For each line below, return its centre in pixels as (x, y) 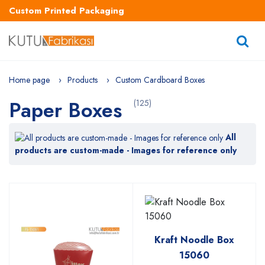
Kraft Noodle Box (194, 240)
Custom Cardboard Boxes (160, 80)
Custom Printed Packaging (67, 11)
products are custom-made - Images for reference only (126, 151)
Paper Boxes (68, 110)
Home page (29, 80)
